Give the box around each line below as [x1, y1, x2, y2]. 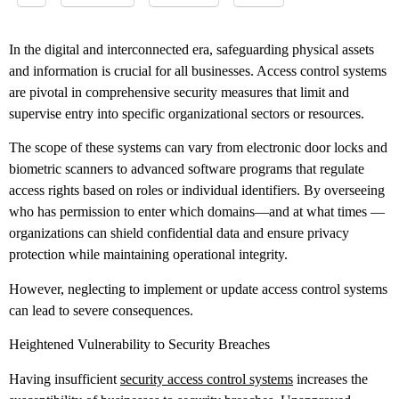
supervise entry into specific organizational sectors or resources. [9, 106, 364, 121]
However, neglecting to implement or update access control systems [9, 281, 387, 297]
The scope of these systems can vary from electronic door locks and [9, 140, 387, 156]
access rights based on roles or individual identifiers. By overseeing [9, 183, 385, 199]
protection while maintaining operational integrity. [9, 247, 288, 263]
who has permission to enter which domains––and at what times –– [9, 204, 385, 220]
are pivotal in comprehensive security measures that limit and [9, 85, 349, 100]
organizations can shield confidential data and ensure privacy [9, 225, 349, 241]
